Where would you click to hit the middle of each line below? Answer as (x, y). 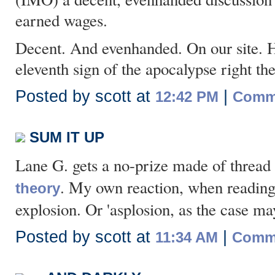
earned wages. (61, 20)
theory (38, 188)
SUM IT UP (67, 137)
